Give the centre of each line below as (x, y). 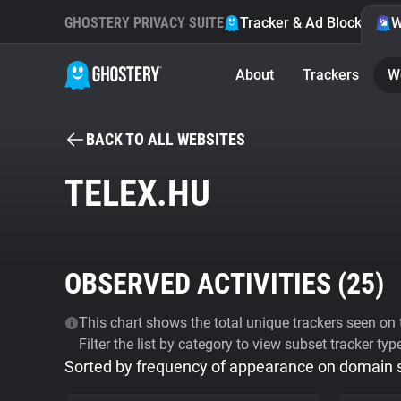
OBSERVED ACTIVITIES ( (205, 284)
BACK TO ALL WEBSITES (166, 139)
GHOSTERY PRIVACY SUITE (144, 23)
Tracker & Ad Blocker (307, 23)
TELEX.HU (137, 194)
